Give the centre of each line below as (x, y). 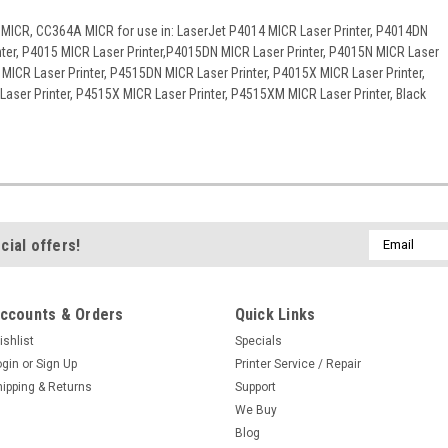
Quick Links (275, 314)
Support (255, 386)
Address (394, 259)
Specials (258, 340)
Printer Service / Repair (297, 363)
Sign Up (57, 363)
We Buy (255, 409)
